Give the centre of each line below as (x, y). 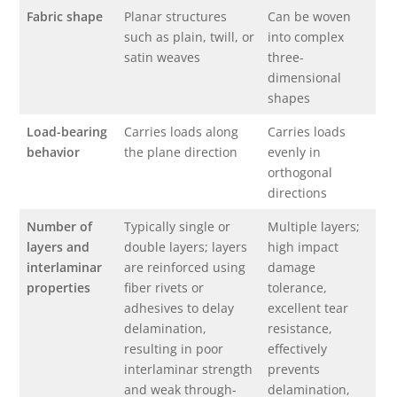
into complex (306, 37)
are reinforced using (185, 268)
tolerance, (298, 288)
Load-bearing (67, 132)
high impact (304, 247)
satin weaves (163, 58)
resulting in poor (174, 349)
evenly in (295, 152)
